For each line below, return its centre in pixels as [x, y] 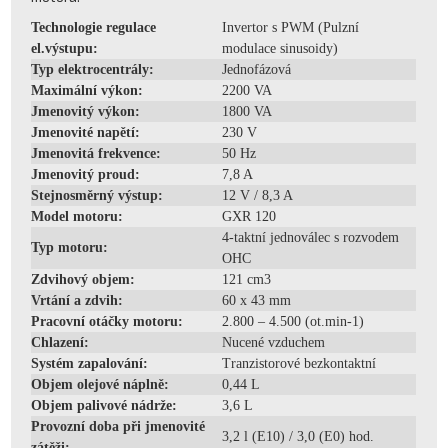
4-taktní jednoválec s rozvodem [311, 237]
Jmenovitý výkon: [86, 111]
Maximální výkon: [87, 90]
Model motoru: [77, 216]
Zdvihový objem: [83, 279]
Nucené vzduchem [274, 342]
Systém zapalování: [90, 363]
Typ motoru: [70, 247]
